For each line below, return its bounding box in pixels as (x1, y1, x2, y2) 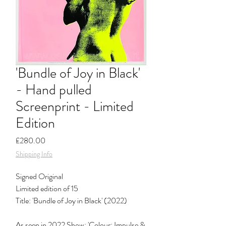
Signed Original (16, 171, 63, 182)
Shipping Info (16, 149, 52, 159)
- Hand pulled (16, 80, 92, 100)
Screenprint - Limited (16, 96, 134, 117)
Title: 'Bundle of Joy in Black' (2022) (16, 195, 127, 206)
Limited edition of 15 (16, 183, 78, 194)
